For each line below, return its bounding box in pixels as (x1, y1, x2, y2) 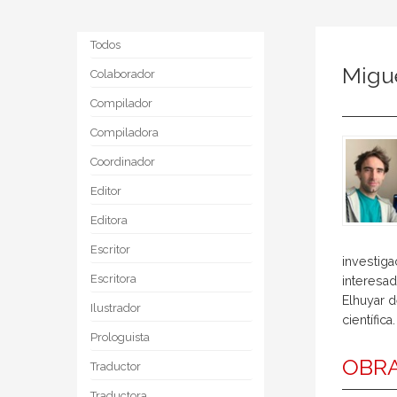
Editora (90, 214, 128, 227)
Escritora (90, 272, 136, 285)
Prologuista (90, 331, 150, 344)
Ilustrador (90, 301, 141, 315)
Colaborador (90, 67, 155, 81)
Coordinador (90, 155, 155, 168)
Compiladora (90, 126, 159, 139)
